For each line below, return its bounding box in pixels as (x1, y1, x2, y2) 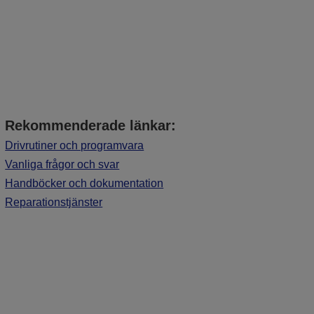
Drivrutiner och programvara (5, 139, 144, 151)
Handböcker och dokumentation (5, 177, 164, 189)
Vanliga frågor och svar (5, 158, 120, 170)
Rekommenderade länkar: (5, 118, 177, 133)
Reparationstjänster (5, 196, 103, 208)
